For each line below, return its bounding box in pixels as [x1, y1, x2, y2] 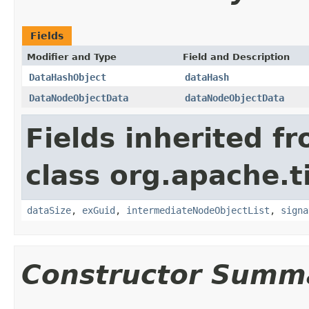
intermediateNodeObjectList [126, 204, 270, 216]
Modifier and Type [27, 51, 117, 62]
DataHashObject [29, 71, 106, 83]
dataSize [27, 204, 71, 216]
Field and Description [183, 51, 290, 62]
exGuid [82, 204, 115, 216]
